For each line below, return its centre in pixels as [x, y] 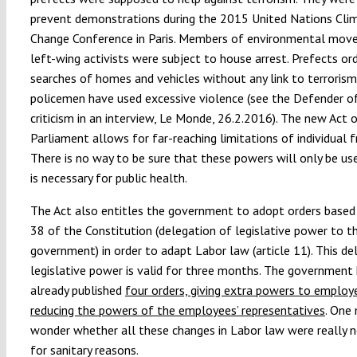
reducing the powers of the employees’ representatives [177, 310]
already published [77, 290]
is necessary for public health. [108, 177]
